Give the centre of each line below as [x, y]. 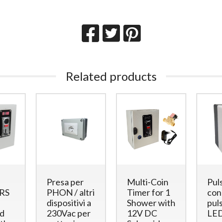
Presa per [65, 182]
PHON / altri [70, 192]
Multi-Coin [147, 182]
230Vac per [68, 213]
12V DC [142, 213]
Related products [111, 76]
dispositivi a [69, 202]
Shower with [151, 202]
